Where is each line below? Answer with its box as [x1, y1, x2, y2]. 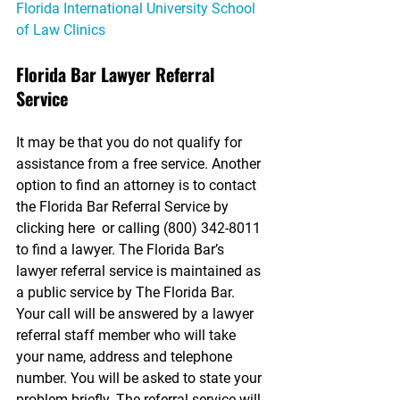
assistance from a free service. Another [16, 155, 264, 172]
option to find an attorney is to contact [16, 177, 260, 194]
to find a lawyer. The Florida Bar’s [16, 241, 228, 258]
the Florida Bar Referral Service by [16, 198, 232, 215]
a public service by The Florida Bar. [16, 284, 238, 301]
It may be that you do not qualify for [16, 134, 246, 151]
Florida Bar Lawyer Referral [16, 61, 219, 87]
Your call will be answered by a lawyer [16, 305, 257, 322]
